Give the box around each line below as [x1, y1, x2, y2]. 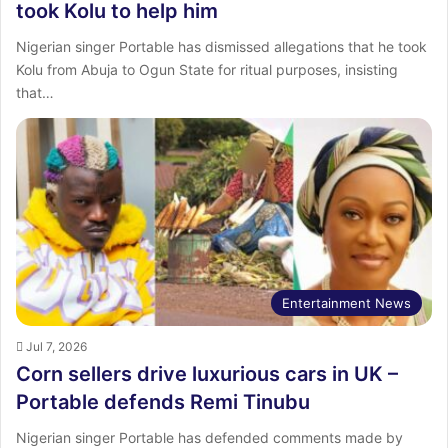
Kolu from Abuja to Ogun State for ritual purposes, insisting [16, 60, 398, 78]
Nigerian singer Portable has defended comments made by [16, 428, 403, 446]
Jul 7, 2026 [26, 338, 87, 354]
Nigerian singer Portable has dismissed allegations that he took [16, 37, 427, 55]
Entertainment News [282, 294, 411, 311]
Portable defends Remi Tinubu [16, 389, 310, 414]
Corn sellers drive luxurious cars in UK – [16, 361, 398, 386]
